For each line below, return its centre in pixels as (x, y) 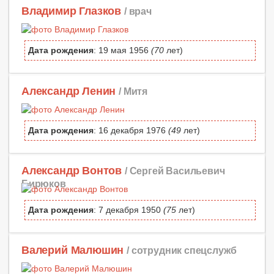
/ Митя (133, 91)
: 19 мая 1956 (122, 50)
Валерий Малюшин (73, 250)
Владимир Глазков (72, 11)
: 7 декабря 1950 (128, 209)
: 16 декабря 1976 (131, 130)
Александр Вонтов (72, 170)
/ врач (138, 11)
